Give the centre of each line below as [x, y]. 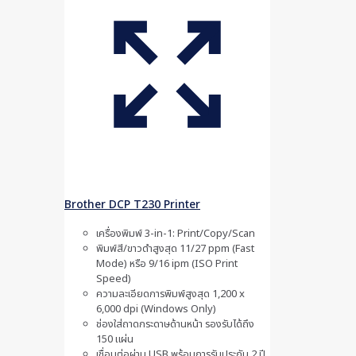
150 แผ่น [115, 340]
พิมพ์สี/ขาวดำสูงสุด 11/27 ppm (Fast [175, 249]
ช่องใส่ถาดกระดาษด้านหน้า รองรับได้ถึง [175, 325]
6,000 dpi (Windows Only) [156, 310]
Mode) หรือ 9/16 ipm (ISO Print [167, 264]
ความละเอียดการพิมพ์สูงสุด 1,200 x [170, 294]
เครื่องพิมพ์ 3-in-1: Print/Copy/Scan [176, 234]
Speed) [114, 279]
